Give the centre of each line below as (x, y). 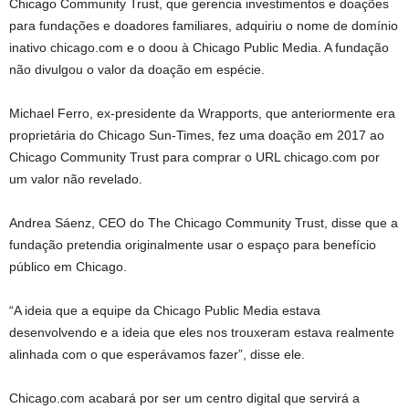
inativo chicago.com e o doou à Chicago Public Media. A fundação (199, 47)
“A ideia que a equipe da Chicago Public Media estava (165, 310)
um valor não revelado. (76, 178)
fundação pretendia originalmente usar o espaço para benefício (193, 244)
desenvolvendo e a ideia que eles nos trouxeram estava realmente (202, 332)
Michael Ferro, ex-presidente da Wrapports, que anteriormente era (202, 113)
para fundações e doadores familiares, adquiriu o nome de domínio (204, 25)
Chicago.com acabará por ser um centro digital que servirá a (184, 398)
